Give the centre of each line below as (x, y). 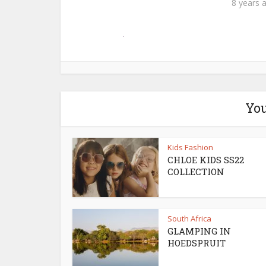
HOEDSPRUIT (197, 243)
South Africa (189, 218)
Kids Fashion (190, 147)
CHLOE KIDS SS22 (206, 160)
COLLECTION (196, 172)
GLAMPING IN (199, 231)
